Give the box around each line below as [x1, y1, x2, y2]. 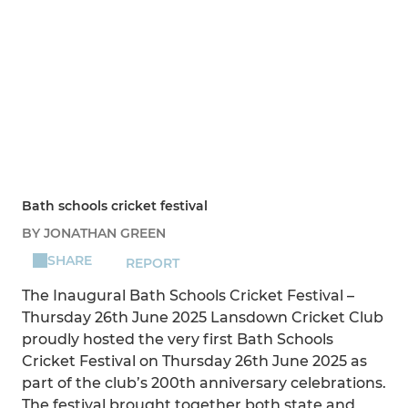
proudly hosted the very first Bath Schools [22, 331, 333, 349]
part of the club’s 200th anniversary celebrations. [22, 374, 386, 393]
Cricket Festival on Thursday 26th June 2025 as [22, 352, 367, 371]
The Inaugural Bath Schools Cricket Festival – [22, 287, 354, 305]
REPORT [126, 255, 180, 272]
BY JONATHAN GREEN [22, 225, 166, 242]
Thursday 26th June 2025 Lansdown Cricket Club [22, 309, 383, 327]
